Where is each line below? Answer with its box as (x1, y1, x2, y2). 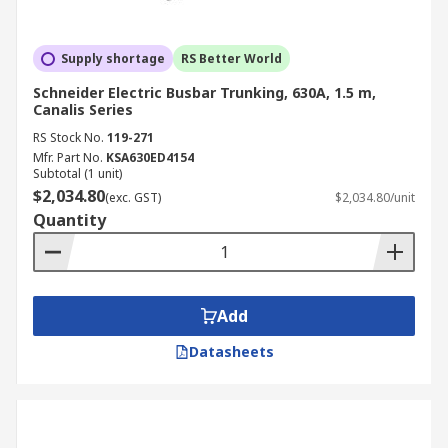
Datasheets (188, 342, 274, 361)
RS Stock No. (33, 129, 104, 146)
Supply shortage (61, 50, 165, 67)
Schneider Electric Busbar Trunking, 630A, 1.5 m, (33, 83, 376, 102)
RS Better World (181, 50, 282, 67)
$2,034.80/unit (335, 189, 415, 206)
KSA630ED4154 (106, 149, 194, 166)
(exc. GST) (105, 189, 161, 206)
